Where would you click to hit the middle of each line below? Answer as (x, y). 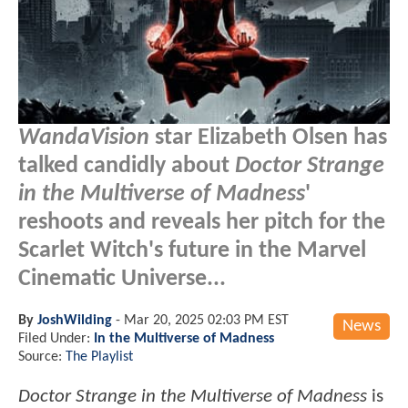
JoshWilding (75, 320)
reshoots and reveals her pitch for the (202, 222)
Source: (42, 357)
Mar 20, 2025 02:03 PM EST (206, 320)
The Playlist (99, 357)
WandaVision (84, 138)
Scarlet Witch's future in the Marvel (192, 250)
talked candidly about (127, 166)
